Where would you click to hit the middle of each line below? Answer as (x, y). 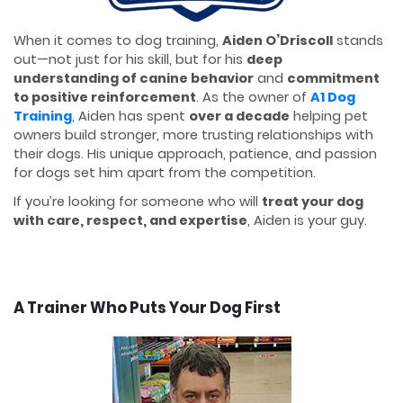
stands (358, 41)
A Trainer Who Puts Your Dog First (147, 307)
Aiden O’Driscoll (278, 41)
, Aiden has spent (130, 116)
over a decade (239, 116)
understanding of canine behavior (134, 79)
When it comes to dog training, (118, 41)
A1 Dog (333, 98)
